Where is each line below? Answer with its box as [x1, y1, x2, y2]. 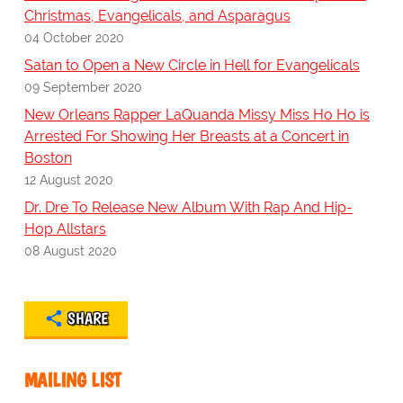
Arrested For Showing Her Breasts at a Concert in [23, 128, 349, 146]
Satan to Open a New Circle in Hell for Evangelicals [23, 57, 360, 75]
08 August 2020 [23, 243, 117, 259]
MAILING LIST [23, 368, 121, 393]
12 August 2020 [23, 172, 113, 188]
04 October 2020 [23, 30, 124, 46]
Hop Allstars [23, 220, 106, 238]
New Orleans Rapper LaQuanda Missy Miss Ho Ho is [23, 106, 370, 124]
